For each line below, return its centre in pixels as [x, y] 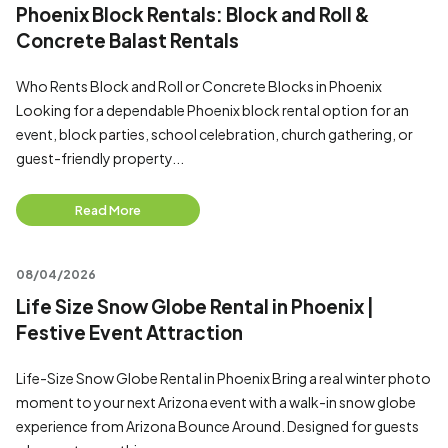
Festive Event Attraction [129, 332]
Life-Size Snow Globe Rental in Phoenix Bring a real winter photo [223, 378]
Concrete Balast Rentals [127, 40]
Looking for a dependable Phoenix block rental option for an [212, 110]
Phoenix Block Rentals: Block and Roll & [193, 14]
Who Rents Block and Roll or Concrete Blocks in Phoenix [199, 86]
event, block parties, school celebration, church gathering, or [214, 134]
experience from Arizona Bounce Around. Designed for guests [217, 426]
